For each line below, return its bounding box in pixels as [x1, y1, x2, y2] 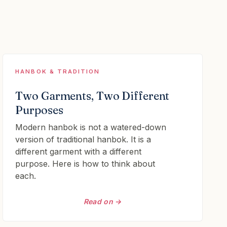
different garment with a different [15, 146, 142, 157]
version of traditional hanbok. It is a [15, 134, 152, 144]
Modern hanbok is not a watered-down [15, 122, 167, 132]
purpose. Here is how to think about [15, 159, 156, 169]
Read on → [83, 197, 122, 206]
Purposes [15, 103, 63, 117]
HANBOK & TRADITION [15, 68, 100, 75]
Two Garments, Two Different [15, 89, 170, 103]
